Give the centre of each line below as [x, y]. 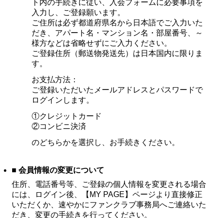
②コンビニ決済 [59, 126]
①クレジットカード [67, 116]
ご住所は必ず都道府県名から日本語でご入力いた [117, 23]
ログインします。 [63, 100]
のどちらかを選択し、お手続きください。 [106, 142]
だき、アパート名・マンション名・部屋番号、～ [117, 33]
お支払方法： [55, 80]
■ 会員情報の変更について [58, 170]
